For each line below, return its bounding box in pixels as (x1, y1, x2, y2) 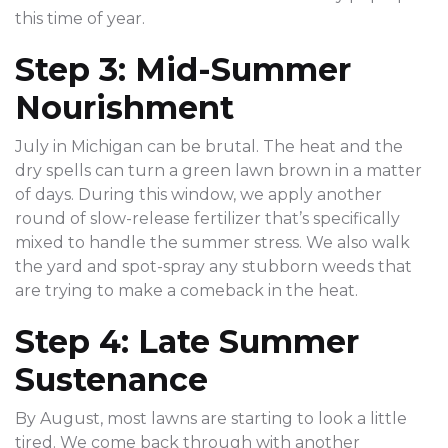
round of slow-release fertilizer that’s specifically (15, 209, 400, 229)
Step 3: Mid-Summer (15, 50, 351, 90)
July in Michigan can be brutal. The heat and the (15, 137, 403, 157)
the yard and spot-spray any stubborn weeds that (15, 257, 412, 277)
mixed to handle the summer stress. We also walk (15, 233, 410, 253)
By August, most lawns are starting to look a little (15, 409, 407, 429)
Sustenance (15, 360, 208, 400)
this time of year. (15, 9, 145, 29)
